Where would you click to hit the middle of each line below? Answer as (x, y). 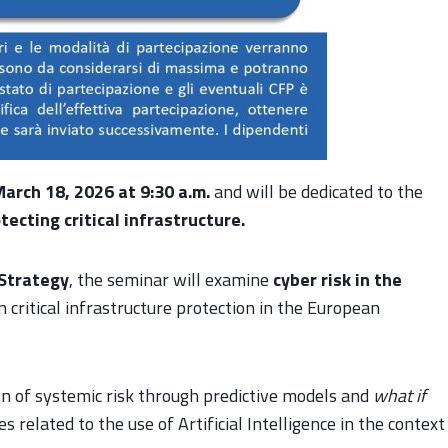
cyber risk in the (337, 279)
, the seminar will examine (171, 279)
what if (399, 395)
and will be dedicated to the (316, 191)
